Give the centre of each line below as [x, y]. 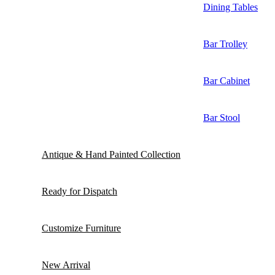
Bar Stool [222, 117]
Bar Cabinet [227, 80]
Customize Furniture [81, 228]
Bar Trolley [225, 44]
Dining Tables [230, 7]
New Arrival [66, 265]
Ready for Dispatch [79, 191]
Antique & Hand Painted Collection [111, 154]
